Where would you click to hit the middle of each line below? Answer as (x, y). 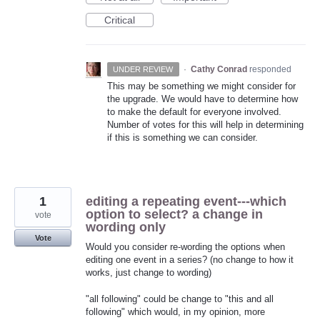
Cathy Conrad (219, 70)
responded (270, 70)
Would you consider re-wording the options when (185, 247)
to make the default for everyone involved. (194, 112)
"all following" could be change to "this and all (180, 299)
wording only (126, 227)
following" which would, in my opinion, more (175, 311)
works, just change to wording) (149, 273)
